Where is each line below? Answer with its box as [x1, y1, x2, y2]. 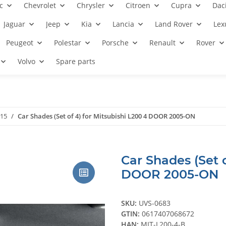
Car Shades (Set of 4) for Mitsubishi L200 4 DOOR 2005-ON [18, 111, 195, 121]
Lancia [112, 19, 134, 29]
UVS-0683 [139, 198, 171, 208]
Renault [149, 38, 176, 47]
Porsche [102, 38, 129, 47]
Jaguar [4, 19, 25, 29]
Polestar [54, 38, 81, 47]
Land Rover [155, 19, 193, 29]
